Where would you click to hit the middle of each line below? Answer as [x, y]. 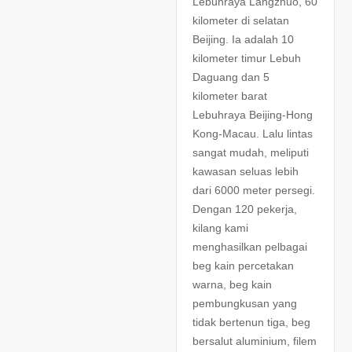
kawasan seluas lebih [246, 171]
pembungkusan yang [245, 303]
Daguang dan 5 [231, 77]
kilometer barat [230, 95]
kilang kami [220, 227]
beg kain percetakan [243, 265]
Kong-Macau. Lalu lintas [253, 133]
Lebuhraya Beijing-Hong [253, 114]
